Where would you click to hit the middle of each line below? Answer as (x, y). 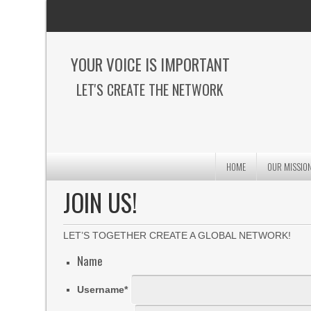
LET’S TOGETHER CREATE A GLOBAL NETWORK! (177, 235)
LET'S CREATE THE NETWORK (150, 90)
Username (101, 289)
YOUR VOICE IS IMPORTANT (150, 65)
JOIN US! (101, 202)
